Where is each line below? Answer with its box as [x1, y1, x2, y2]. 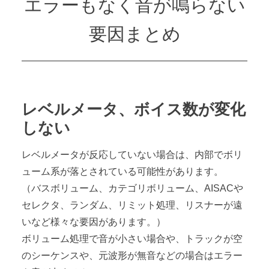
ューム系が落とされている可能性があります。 [22, 166, 223, 177]
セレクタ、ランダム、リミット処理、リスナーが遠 [22, 199, 243, 210]
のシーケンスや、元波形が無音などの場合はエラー [22, 250, 243, 261]
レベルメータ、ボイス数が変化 [22, 100, 246, 118]
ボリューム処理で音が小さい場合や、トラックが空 [22, 233, 243, 244]
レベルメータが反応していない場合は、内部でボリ [22, 149, 243, 160]
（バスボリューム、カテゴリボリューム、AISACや [22, 183, 243, 193]
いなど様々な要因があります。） [22, 216, 166, 227]
